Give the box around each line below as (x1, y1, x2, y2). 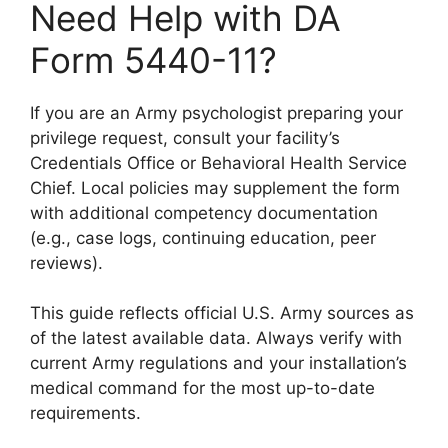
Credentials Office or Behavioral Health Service (30, 152, 407, 173)
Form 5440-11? (30, 38, 277, 81)
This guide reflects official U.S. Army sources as (30, 303, 414, 323)
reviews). (30, 252, 103, 273)
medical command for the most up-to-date (30, 378, 375, 398)
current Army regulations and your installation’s (30, 353, 407, 373)
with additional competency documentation (30, 202, 378, 223)
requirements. (30, 403, 141, 423)
